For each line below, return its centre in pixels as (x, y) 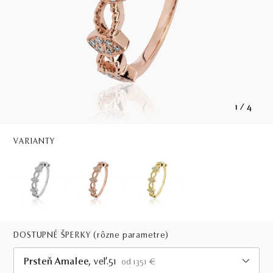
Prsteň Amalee (57, 262)
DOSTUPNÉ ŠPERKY (54, 236)
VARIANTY (34, 142)
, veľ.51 (103, 262)
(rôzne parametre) (131, 236)
